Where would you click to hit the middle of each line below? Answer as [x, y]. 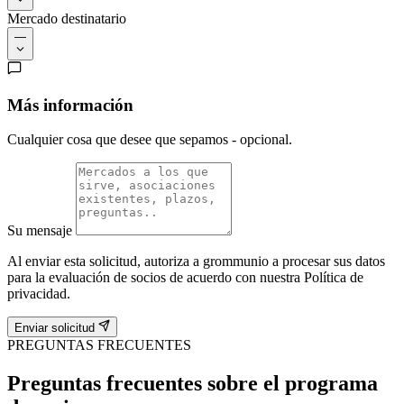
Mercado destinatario [67, 19]
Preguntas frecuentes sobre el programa [193, 383]
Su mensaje [41, 231]
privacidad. [39, 294]
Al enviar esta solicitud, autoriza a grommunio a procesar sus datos [196, 262]
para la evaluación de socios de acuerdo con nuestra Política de [185, 278]
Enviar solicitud [55, 327]
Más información [70, 105]
